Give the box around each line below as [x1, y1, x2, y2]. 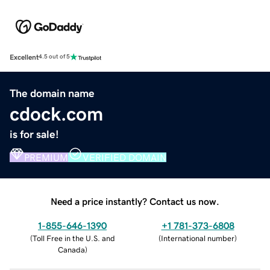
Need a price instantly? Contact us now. [51, 196, 219, 206]
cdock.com [10, 104, 103, 124]
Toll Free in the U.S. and [32, 234, 115, 242]
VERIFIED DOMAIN [83, 152, 166, 162]
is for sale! [10, 128, 59, 140]
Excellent [10, 53, 39, 61]
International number [161, 234, 234, 242]
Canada [57, 245, 85, 254]
